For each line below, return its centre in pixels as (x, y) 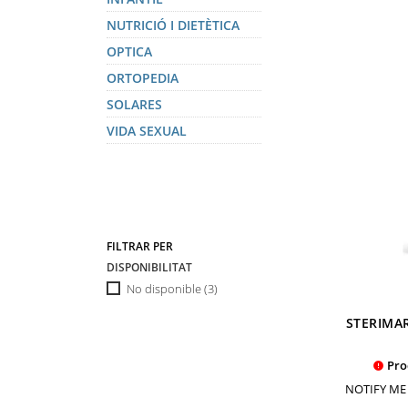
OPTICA (129, 51)
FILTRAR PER (140, 247)
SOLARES (134, 104)
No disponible (165, 289)
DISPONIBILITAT (149, 268)
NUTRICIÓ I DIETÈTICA (173, 25)
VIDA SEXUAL (147, 130)
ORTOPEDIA (143, 77)
